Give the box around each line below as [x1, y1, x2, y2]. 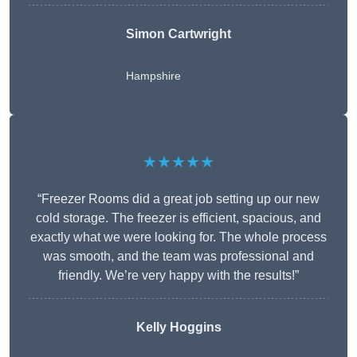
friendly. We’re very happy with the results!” [58, 269, 299, 283]
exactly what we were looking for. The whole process [30, 230, 327, 245]
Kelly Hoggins [135, 320, 222, 335]
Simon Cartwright [126, 27, 231, 41]
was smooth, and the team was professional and [43, 249, 314, 264]
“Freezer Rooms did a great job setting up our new [37, 192, 320, 206]
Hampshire [126, 69, 181, 83]
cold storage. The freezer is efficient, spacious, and [36, 211, 321, 226]
